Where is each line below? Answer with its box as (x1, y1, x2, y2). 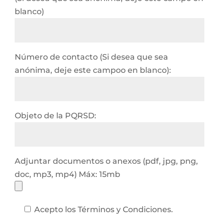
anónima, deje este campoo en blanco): (15, 66, 171, 75)
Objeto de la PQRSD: (15, 111, 96, 120)
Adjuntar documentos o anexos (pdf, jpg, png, (15, 156, 198, 166)
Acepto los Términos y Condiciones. (34, 205, 173, 214)
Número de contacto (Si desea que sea (15, 52, 168, 62)
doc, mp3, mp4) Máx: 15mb (15, 170, 120, 179)
